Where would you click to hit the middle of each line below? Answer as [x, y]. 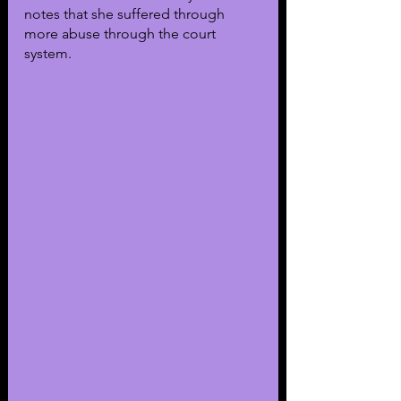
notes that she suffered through [126, 13]
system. [48, 53]
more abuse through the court [122, 33]
